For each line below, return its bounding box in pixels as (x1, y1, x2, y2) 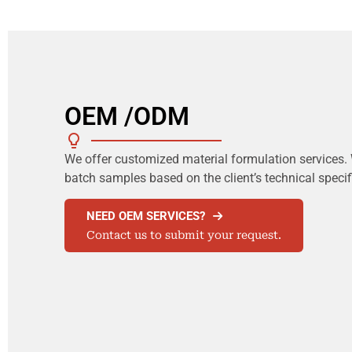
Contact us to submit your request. (86, 228, 281, 241)
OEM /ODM (64, 101, 189, 131)
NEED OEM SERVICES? (86, 208, 205, 223)
